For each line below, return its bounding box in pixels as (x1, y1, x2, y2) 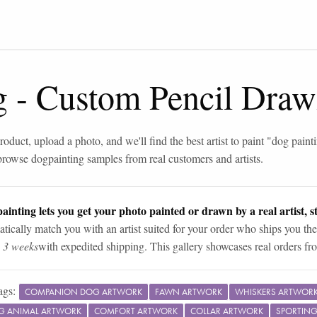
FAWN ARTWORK (155, 285, 222, 298)
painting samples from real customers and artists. (48, 151, 263, 166)
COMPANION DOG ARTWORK (25, 285, 142, 298)
